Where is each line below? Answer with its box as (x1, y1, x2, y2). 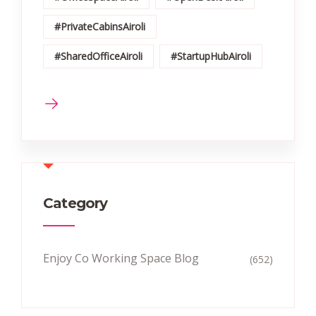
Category (43, 195, 108, 212)
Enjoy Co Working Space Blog (43, 250, 199, 267)
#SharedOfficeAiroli (54, 49, 142, 63)
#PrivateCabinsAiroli (54, 20, 145, 34)
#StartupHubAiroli (171, 49, 251, 63)
